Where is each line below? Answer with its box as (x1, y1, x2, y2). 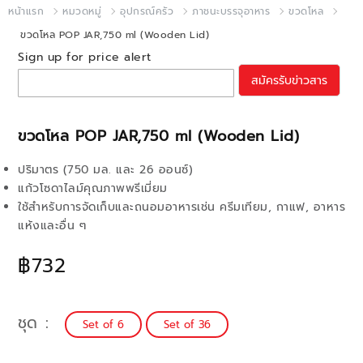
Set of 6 (83, 317, 124, 332)
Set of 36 (164, 317, 211, 332)
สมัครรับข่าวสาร (250, 71, 327, 89)
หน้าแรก (8, 4, 44, 19)
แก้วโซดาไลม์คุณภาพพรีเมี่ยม (18, 180, 168, 197)
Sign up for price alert (18, 49, 152, 66)
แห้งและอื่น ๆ (18, 217, 86, 234)
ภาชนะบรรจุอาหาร (192, 4, 270, 19)
